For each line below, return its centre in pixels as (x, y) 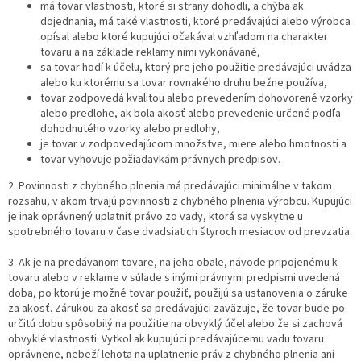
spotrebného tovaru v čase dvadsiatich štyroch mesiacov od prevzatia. (180, 232)
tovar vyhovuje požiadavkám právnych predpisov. (160, 160)
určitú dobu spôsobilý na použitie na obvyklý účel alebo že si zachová (175, 324)
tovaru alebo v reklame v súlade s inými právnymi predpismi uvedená (174, 278)
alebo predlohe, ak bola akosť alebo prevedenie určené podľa (191, 114)
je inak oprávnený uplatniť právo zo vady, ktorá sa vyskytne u (156, 217)
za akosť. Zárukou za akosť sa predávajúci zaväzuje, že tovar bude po (176, 309)
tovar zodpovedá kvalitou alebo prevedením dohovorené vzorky (197, 99)
